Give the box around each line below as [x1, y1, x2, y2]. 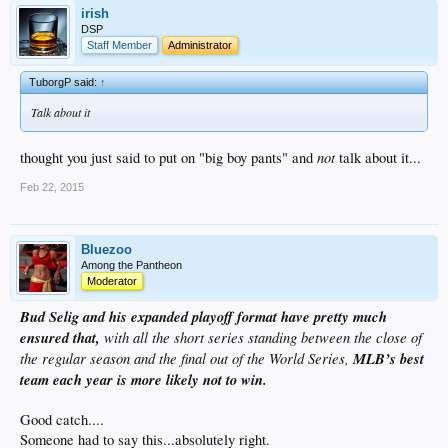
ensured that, [20, 326, 104, 348]
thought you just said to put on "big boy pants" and [20, 147, 317, 167]
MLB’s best [353, 347, 424, 369]
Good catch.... [20, 409, 104, 429]
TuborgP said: [29, 76, 100, 89]
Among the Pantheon [81, 258, 182, 271]
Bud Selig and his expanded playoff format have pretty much [20, 305, 387, 327]
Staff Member [87, 39, 152, 52]
